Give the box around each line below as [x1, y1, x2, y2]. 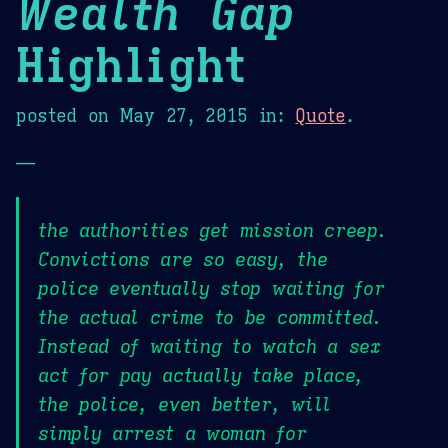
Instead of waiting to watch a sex [38, 334, 381, 359]
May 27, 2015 [119, 104, 248, 127]
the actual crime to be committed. [38, 305, 382, 330]
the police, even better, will [38, 392, 331, 417]
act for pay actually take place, [38, 363, 364, 388]
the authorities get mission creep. [38, 218, 387, 243]
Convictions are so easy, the [38, 247, 328, 272]
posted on [16, 104, 120, 127]
